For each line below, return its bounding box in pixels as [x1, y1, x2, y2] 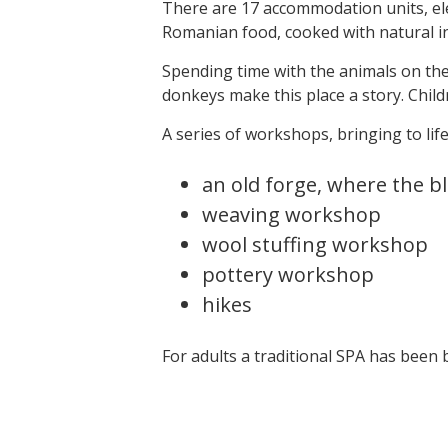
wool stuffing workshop [202, 230, 428, 258]
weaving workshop [202, 200, 381, 228]
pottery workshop [202, 260, 374, 288]
